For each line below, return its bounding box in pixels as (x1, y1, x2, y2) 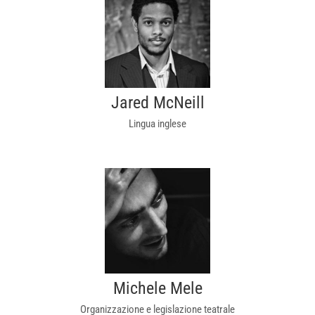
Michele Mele (112, 278, 202, 298)
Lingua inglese (129, 117, 186, 130)
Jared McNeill (110, 93, 205, 112)
